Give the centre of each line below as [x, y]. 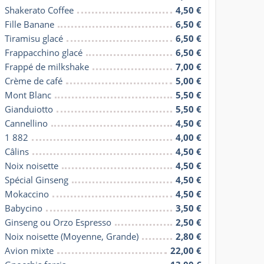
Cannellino [27, 123]
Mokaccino [27, 194]
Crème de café [34, 80]
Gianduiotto [29, 109]
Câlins [17, 151]
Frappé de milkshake [47, 66]
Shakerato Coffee [39, 10]
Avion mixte [29, 250]
